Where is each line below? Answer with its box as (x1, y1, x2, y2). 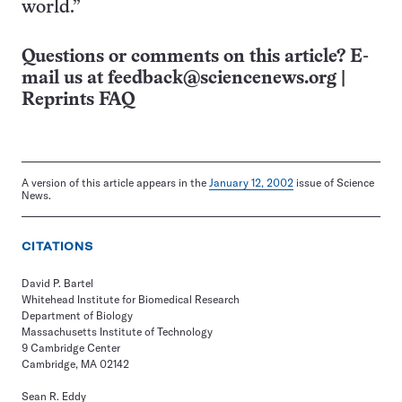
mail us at (22, 70, 108, 87)
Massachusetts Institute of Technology (22, 325, 213, 338)
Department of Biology (22, 309, 133, 322)
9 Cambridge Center (22, 341, 120, 354)
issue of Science (293, 176, 374, 189)
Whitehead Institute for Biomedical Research (22, 293, 240, 306)
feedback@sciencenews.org (108, 70, 336, 87)
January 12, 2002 (209, 176, 293, 189)
